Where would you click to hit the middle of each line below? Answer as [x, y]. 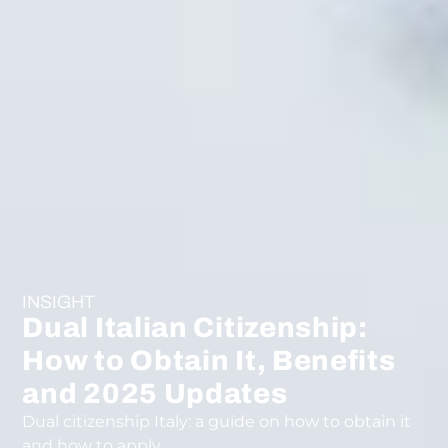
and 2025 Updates [155, 393]
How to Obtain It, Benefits [209, 360]
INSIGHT [59, 301]
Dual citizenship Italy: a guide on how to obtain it [217, 421]
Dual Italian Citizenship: [195, 327]
